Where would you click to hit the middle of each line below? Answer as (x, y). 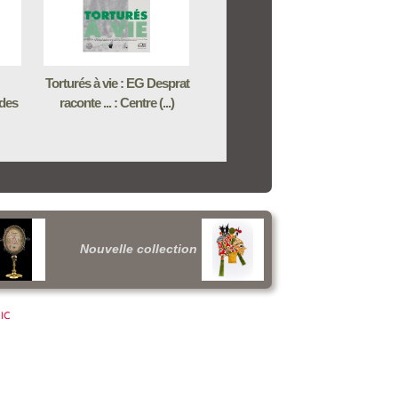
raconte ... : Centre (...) (117, 103)
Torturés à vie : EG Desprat (117, 83)
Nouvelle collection (139, 249)
